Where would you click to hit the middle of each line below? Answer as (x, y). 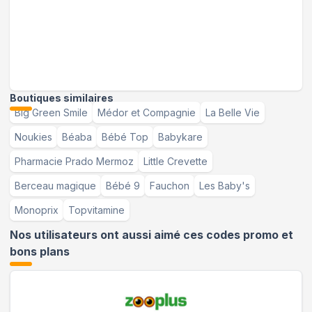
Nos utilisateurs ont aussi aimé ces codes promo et (151, 235)
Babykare (180, 136)
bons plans (40, 251)
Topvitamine (96, 210)
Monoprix (37, 210)
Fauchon (170, 185)
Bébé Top (125, 136)
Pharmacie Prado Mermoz (74, 161)
